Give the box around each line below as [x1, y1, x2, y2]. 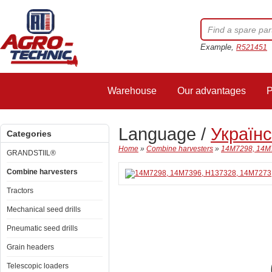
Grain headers [7, 243, 54, 251]
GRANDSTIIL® [7, 149, 56, 157]
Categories [7, 129, 52, 138]
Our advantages [177, 86, 246, 96]
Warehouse [107, 86, 157, 96]
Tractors [7, 186, 33, 195]
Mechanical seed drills [7, 205, 81, 214]
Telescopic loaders [7, 262, 69, 270]
